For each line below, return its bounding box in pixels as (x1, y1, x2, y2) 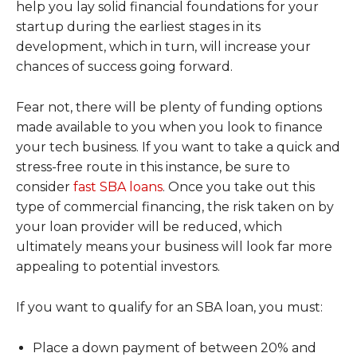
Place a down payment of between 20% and (33, 339, 316, 355)
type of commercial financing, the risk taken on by (16, 198, 334, 214)
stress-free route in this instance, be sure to (16, 159, 290, 175)
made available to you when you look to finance (16, 119, 323, 135)
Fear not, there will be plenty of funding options (16, 99, 322, 115)
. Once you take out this (163, 178, 315, 194)
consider (16, 178, 73, 194)
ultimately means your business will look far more (16, 238, 332, 254)
